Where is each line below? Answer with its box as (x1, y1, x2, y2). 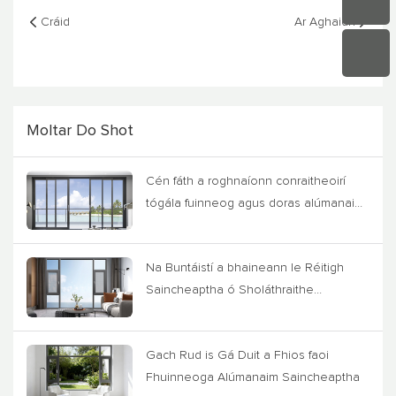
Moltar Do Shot (27, 122, 133, 139)
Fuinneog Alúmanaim (146, 306, 264, 319)
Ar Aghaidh (294, 15, 355, 28)
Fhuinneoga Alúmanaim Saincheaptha (146, 370, 360, 384)
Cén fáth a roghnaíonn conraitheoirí (146, 174, 346, 187)
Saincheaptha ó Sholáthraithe (146, 284, 314, 297)
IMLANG (146, 218, 191, 232)
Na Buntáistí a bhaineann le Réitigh (146, 262, 344, 275)
